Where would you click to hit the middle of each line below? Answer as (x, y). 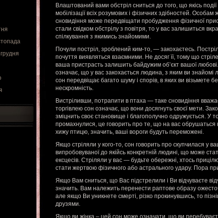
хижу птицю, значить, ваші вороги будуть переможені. (130, 132)
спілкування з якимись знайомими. (103, 36)
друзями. (68, 204)
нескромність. (74, 88)
